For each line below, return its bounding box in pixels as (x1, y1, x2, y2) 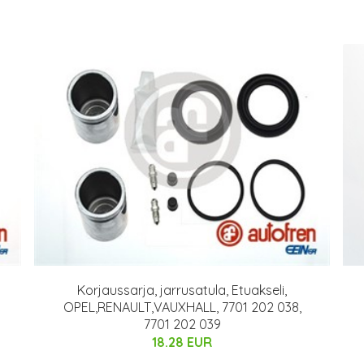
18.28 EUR (152, 334, 212, 350)
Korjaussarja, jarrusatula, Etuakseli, (77, 282, 287, 298)
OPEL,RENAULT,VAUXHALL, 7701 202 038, (63, 299, 301, 315)
